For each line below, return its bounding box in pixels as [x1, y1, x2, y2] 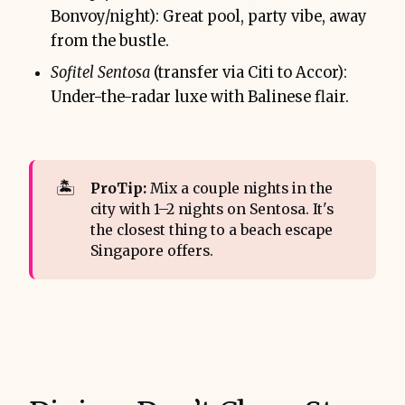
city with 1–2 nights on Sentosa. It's [89, 200, 334, 218]
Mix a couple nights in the [149, 179, 333, 197]
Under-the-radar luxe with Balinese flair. [51, 88, 349, 107]
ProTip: [89, 179, 150, 197]
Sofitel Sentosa [51, 63, 150, 82]
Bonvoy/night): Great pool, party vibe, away [51, 7, 367, 26]
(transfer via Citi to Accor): [150, 63, 347, 82]
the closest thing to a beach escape [89, 221, 333, 239]
